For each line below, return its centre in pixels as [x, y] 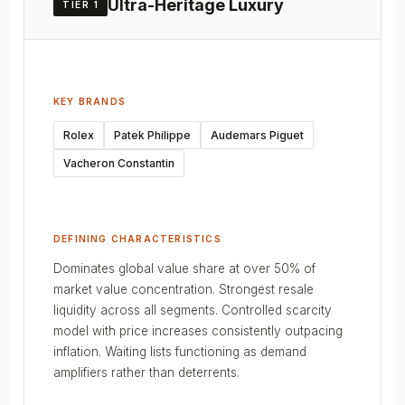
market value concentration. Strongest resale [184, 289]
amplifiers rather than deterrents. [146, 372]
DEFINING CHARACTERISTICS [137, 238]
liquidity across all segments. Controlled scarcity [193, 310]
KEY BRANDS [89, 101]
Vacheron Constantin [119, 163]
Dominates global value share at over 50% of [184, 268]
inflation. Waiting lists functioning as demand [180, 351]
